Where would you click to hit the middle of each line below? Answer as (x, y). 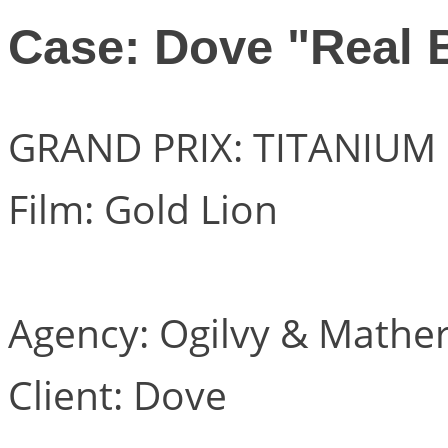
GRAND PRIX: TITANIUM (222, 146)
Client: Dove (117, 394)
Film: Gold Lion (143, 208)
